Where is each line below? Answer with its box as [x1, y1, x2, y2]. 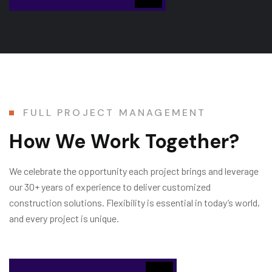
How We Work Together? [9, 128, 239, 154]
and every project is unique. [9, 212, 119, 224]
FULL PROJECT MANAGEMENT [23, 106, 206, 119]
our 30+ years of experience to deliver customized [9, 180, 211, 192]
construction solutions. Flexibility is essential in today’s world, [9, 196, 260, 208]
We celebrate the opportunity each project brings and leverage [9, 165, 259, 177]
